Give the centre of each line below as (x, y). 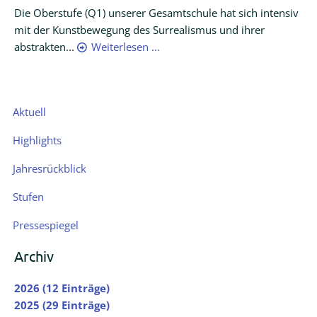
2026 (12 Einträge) (62, 288)
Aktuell (29, 112)
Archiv (34, 255)
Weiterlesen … (126, 46)
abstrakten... (46, 46)
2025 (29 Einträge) (62, 305)
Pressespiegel (45, 225)
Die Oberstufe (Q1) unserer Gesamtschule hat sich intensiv (156, 12)
